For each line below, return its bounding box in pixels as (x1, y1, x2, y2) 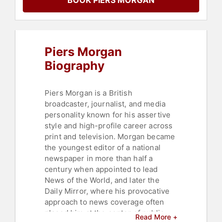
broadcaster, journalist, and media (45, 99, 166, 109)
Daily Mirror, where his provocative (45, 186, 170, 196)
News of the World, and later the (45, 175, 160, 185)
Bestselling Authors (87, 7, 148, 15)
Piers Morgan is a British (45, 88, 132, 98)
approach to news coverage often (45, 197, 165, 207)
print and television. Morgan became (45, 132, 175, 142)
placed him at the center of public (45, 208, 165, 218)
